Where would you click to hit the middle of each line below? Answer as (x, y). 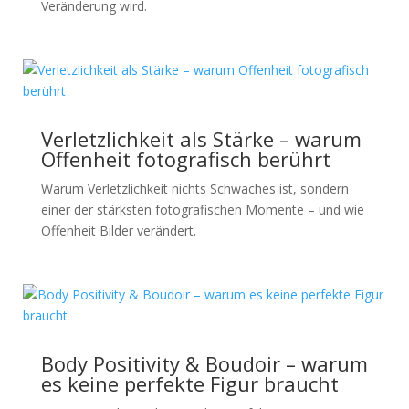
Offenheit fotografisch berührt (185, 159)
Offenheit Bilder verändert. (118, 231)
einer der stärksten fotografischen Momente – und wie (202, 210)
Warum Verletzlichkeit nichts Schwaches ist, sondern (194, 189)
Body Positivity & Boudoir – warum (204, 363)
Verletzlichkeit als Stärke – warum (201, 139)
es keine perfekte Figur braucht (189, 383)
